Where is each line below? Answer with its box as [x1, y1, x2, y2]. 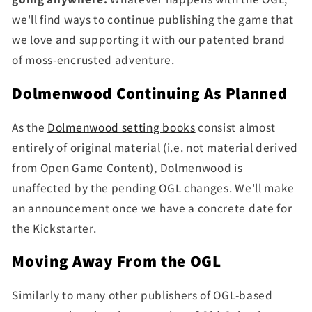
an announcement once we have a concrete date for [12, 199, 292, 216]
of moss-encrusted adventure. [12, 52, 175, 68]
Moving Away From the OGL [12, 250, 221, 272]
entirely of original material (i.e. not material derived [12, 139, 298, 155]
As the [12, 118, 48, 135]
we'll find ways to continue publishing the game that [12, 11, 295, 28]
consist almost [195, 118, 276, 135]
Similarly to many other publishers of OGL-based [12, 286, 273, 303]
